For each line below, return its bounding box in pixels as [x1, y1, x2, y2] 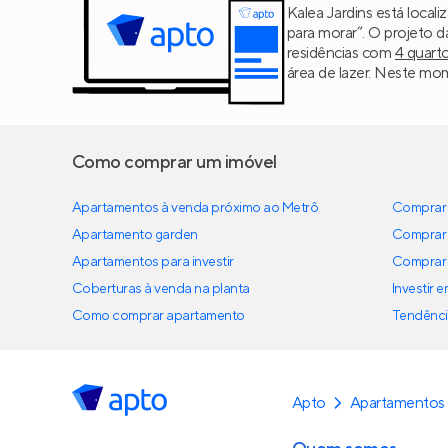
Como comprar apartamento [72, 306, 245, 325]
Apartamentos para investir [72, 252, 234, 271]
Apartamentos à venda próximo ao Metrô [72, 198, 319, 217]
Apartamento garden [72, 225, 198, 244]
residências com [287, 43, 395, 64]
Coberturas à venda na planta [72, 279, 250, 298]
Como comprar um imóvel [72, 150, 277, 174]
